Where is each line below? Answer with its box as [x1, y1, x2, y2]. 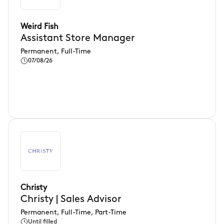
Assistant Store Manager [20, 33, 135, 43]
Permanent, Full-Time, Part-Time [20, 209, 126, 216]
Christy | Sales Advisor [20, 194, 121, 204]
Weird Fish [20, 23, 58, 31]
